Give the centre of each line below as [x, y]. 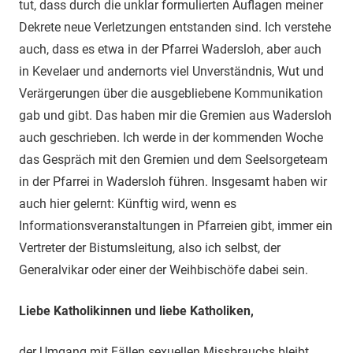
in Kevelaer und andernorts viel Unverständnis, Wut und [171, 71]
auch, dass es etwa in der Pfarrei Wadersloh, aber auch [170, 49]
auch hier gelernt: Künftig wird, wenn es [128, 203]
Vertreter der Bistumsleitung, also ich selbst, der [150, 247]
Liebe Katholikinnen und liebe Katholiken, [136, 310]
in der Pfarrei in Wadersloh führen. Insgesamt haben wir [173, 181]
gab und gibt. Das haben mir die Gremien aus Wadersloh [175, 115]
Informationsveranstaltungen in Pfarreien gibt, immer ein [176, 225]
